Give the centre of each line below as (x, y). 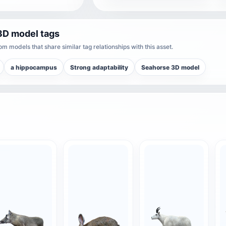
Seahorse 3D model (170, 67)
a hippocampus (34, 67)
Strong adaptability (99, 67)
